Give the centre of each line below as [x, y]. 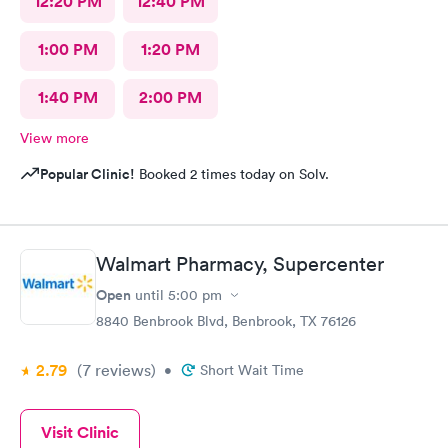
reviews [121, 370]
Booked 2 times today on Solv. [232, 173]
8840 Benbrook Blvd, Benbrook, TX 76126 [226, 321]
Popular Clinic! [87, 173]
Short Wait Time [252, 370]
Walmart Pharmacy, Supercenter [240, 264]
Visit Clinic [80, 432]
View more [54, 137]
